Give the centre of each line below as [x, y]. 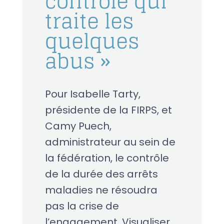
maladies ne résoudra [101, 190]
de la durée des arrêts [101, 174]
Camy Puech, [78, 126]
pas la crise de [82, 206]
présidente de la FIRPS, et [108, 110]
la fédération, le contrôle [107, 158]
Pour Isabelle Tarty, [92, 94]
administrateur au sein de [110, 142]
